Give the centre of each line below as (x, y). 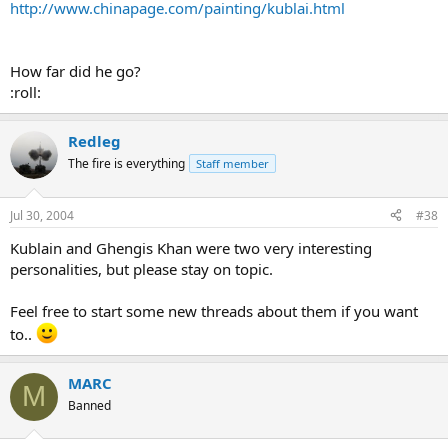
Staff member (232, 163)
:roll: (25, 92)
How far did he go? (75, 71)
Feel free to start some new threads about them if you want (214, 310)
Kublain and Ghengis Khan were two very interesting (191, 247)
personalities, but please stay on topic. (141, 268)
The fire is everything (126, 163)
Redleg (94, 141)
